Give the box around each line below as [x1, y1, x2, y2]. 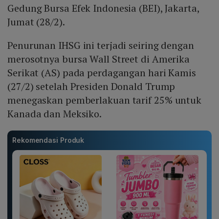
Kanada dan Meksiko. [7, 107, 104, 121]
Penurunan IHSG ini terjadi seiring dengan [7, 39, 194, 52]
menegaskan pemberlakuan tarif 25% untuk [7, 93, 202, 107]
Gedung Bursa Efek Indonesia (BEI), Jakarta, [7, 1, 199, 15]
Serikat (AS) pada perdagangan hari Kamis [7, 66, 196, 80]
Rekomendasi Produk [12, 136, 85, 145]
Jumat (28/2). [7, 15, 69, 29]
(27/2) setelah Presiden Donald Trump [7, 80, 175, 93]
